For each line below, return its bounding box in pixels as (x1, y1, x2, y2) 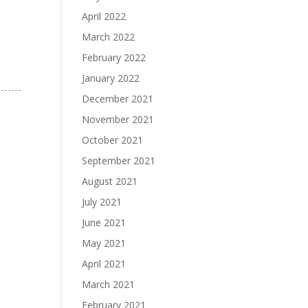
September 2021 (82, 154, 156, 167)
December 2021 (82, 92, 154, 105)
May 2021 (82, 236, 126, 250)
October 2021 (82, 133, 144, 146)
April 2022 (82, 10, 126, 23)
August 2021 (82, 175, 138, 188)
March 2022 (82, 30, 135, 43)
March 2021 (82, 278, 135, 291)
